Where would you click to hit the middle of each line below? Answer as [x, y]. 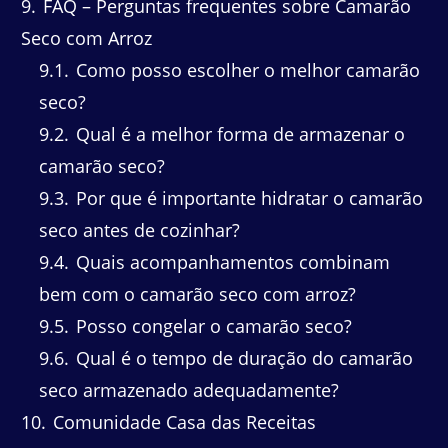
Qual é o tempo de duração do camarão [242, 358]
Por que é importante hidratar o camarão [247, 198]
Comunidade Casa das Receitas [182, 422]
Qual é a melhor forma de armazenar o [238, 134]
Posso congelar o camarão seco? [211, 326]
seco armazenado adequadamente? [189, 390]
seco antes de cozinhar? [139, 230]
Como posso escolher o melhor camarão [245, 70]
